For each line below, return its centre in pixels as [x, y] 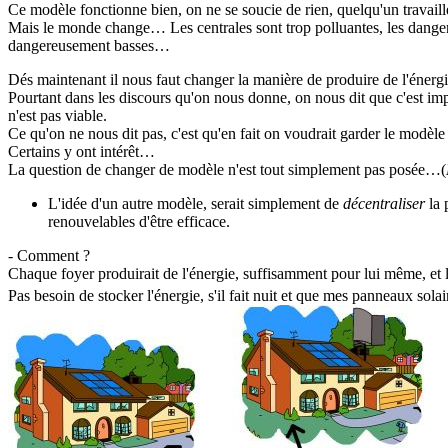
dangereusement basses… [89, 45]
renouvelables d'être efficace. [139, 221]
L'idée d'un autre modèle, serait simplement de [195, 203]
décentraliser [384, 203]
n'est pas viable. [57, 115]
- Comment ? [49, 255]
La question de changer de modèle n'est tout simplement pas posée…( [227, 169]
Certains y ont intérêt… [81, 151]
